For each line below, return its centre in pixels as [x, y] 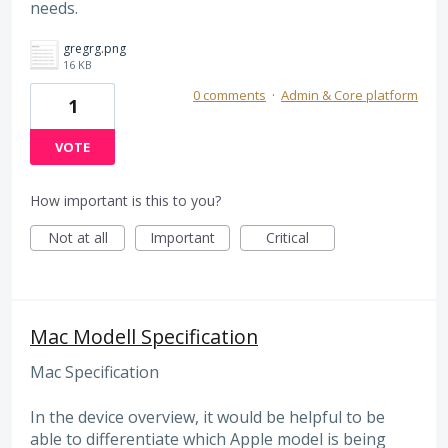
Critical [287, 238]
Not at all [77, 238]
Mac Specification [94, 372]
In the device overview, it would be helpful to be [207, 416]
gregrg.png [94, 49]
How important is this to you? [125, 201]
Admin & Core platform [349, 95]
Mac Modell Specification [144, 337]
